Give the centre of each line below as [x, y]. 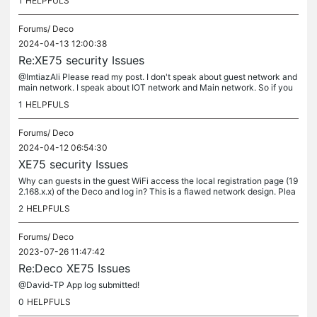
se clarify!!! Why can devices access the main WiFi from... [131, 202]
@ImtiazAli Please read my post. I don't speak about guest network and [158, 77]
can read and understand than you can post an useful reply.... [138, 98]
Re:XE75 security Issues [81, 60]
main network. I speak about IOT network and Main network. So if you [156, 87]
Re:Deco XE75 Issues [74, 268]
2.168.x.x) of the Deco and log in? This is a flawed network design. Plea [157, 191]
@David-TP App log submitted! [79, 285]
